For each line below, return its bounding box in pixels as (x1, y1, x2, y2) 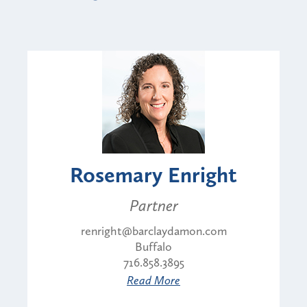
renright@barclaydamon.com (80, 223, 227, 238)
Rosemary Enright (70, 161, 237, 188)
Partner (129, 195, 178, 215)
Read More (127, 272, 180, 288)
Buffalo (135, 238, 172, 254)
